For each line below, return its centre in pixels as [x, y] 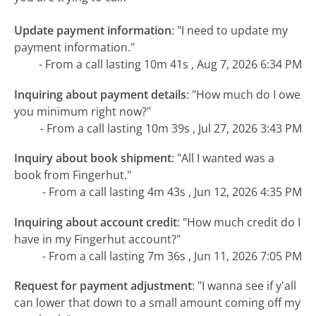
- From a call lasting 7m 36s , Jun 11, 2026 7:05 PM [172, 256]
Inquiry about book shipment [93, 158]
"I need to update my [233, 31]
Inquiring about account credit [96, 222]
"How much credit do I [242, 222]
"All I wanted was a [226, 158]
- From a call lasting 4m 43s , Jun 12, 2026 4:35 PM [172, 192]
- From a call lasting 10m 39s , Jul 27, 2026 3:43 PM [171, 128]
